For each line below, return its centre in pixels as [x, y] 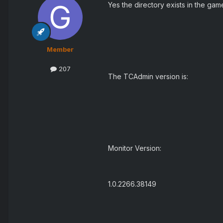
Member [60, 50]
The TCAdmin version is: [148, 77]
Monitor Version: [135, 148]
